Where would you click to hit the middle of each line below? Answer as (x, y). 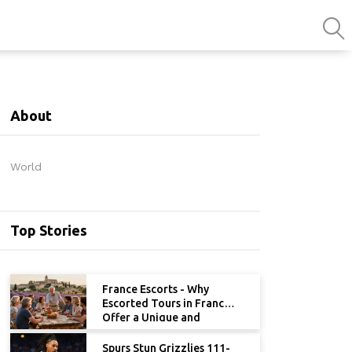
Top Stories (49, 230)
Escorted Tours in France (166, 303)
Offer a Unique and (151, 317)
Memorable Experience (161, 332)
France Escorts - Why (156, 289)
